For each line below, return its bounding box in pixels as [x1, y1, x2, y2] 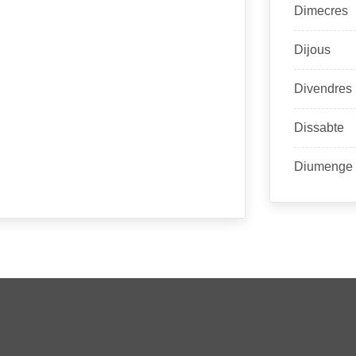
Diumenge [293, 160, 353, 173]
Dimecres [293, 4, 348, 17]
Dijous [293, 43, 331, 56]
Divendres [293, 82, 352, 95]
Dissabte [293, 121, 344, 134]
